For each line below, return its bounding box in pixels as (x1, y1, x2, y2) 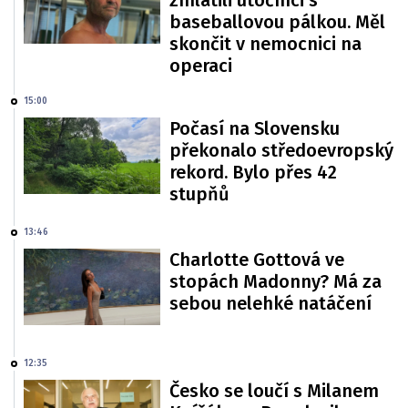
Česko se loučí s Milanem (169, 380, 379, 403)
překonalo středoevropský (169, 138, 393, 161)
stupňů (169, 182, 229, 205)
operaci (169, 54, 232, 76)
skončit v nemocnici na (169, 32, 362, 55)
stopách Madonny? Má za (169, 270, 382, 292)
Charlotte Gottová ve (169, 248, 344, 270)
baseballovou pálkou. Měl (169, 10, 385, 33)
